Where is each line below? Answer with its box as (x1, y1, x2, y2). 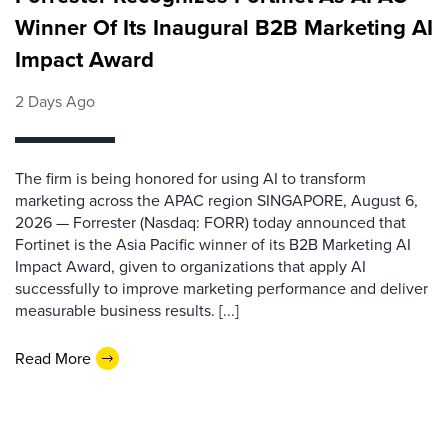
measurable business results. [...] (15, 299, 239, 322)
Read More (15, 346, 91, 370)
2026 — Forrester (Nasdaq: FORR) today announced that (15, 211, 406, 234)
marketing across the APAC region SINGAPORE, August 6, (15, 189, 418, 212)
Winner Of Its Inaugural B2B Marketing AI (15, 11, 433, 44)
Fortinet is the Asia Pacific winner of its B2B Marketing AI (15, 233, 411, 256)
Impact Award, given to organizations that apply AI (15, 255, 366, 278)
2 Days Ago (15, 90, 95, 113)
